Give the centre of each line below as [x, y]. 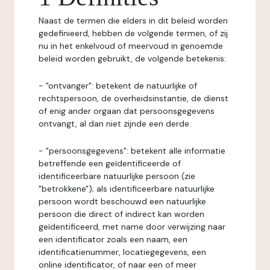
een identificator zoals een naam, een [113, 239]
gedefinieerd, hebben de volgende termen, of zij [133, 33]
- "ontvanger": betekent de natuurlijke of [118, 86]
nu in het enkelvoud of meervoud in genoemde [131, 46]
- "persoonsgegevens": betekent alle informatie [132, 151]
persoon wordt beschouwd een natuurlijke [122, 201]
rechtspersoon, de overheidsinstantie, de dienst [133, 98]
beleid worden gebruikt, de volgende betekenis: [132, 58]
